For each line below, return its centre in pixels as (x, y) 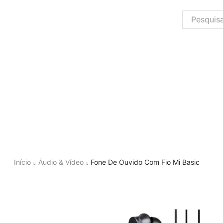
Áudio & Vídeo (61, 162)
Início (22, 162)
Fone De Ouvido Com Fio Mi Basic (145, 162)
